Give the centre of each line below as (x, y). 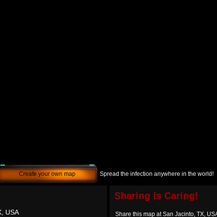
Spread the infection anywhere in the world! (157, 174)
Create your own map (47, 174)
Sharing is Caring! (156, 196)
